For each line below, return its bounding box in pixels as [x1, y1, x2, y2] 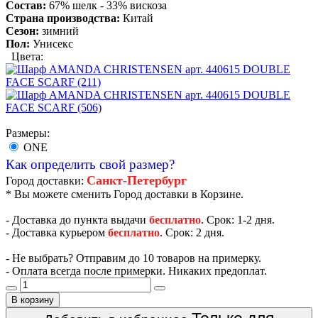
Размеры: [6, 126, 50, 139]
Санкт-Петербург [87, 172, 187, 187]
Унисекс [33, 37, 73, 50]
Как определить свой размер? [6, 156, 175, 172]
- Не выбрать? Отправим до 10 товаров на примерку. [6, 251, 261, 264]
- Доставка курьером [6, 226, 108, 238]
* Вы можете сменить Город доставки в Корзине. [6, 187, 243, 200]
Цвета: [11, 50, 43, 62]
